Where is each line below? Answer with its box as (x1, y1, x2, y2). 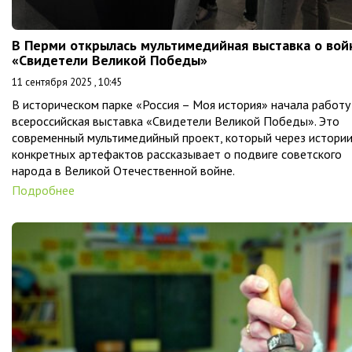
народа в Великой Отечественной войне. (12, 162, 235, 178)
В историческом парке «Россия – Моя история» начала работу (12, 96, 350, 112)
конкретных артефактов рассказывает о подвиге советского (12, 145, 342, 162)
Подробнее (12, 181, 75, 198)
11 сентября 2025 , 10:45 (12, 75, 122, 89)
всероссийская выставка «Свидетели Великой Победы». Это (12, 112, 339, 129)
